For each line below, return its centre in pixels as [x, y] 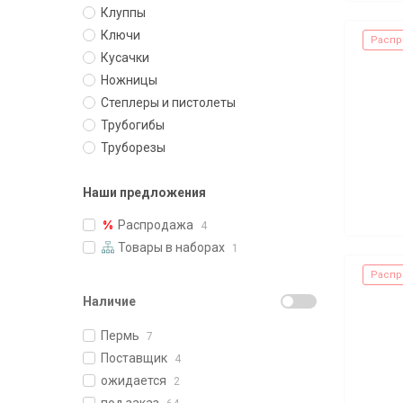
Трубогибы [133, 125]
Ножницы [129, 80]
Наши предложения [144, 193]
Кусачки [125, 58]
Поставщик [134, 358]
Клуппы [123, 13]
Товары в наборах [171, 247]
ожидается [134, 381]
